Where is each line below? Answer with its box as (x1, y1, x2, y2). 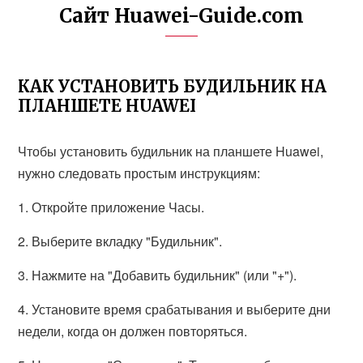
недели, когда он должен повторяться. (18, 322, 248, 340)
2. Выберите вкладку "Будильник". (18, 232, 223, 250)
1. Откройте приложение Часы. (18, 198, 205, 216)
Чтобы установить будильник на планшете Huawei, (18, 142, 324, 160)
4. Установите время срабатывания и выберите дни (18, 300, 331, 318)
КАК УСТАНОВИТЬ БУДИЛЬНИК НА (18, 76, 327, 96)
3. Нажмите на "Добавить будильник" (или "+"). (18, 266, 297, 284)
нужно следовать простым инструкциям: (18, 164, 261, 182)
